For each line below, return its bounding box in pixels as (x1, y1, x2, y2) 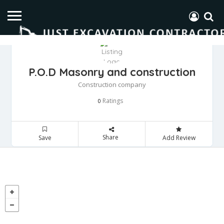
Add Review (162, 133, 195, 142)
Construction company (78, 79, 146, 89)
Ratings (101, 96, 123, 105)
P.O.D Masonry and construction (28, 64, 195, 79)
